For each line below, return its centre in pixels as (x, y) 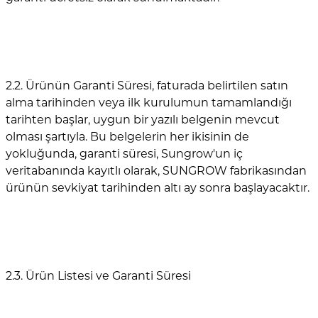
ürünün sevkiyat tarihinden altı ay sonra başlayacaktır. (158, 188)
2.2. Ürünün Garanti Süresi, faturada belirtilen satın (147, 86)
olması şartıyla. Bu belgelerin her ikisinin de (127, 137)
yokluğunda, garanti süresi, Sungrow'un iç (124, 154)
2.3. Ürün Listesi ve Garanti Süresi (98, 276)
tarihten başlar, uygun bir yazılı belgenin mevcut (143, 120)
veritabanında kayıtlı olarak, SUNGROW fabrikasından (156, 171)
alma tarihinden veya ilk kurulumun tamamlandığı (149, 103)
